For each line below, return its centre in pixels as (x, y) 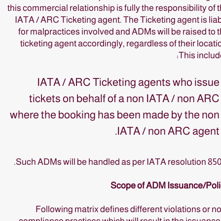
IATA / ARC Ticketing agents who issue (128, 82)
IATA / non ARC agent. (168, 131)
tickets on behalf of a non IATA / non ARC (124, 98)
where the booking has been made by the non (115, 115)
